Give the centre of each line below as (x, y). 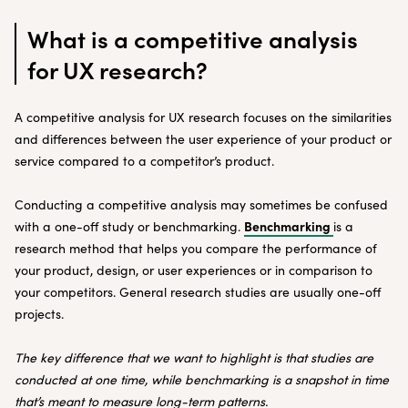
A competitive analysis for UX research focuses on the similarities (203, 117)
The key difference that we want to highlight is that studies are (194, 357)
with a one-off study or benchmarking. (127, 226)
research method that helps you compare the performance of (196, 248)
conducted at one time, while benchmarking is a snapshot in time (202, 379)
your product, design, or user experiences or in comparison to (194, 270)
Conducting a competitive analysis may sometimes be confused (201, 204)
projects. (39, 314)
